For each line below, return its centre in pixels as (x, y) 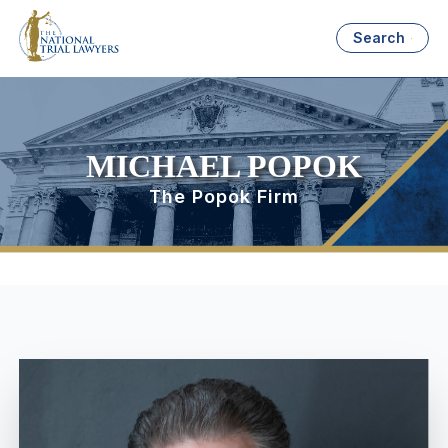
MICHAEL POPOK (224, 166)
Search (379, 38)
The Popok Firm (224, 197)
